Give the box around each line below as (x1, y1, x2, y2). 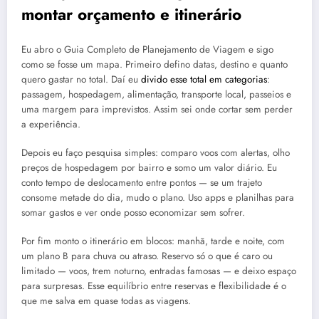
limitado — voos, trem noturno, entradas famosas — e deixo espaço (21, 264, 296, 278)
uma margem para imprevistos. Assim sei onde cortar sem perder (21, 103, 293, 117)
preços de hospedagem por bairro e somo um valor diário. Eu (21, 161, 277, 175)
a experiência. (21, 117, 80, 132)
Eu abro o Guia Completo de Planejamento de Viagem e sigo (21, 43, 273, 57)
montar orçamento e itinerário (21, 2, 241, 26)
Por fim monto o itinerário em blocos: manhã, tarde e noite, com (21, 234, 285, 249)
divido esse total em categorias (141, 73, 267, 87)
